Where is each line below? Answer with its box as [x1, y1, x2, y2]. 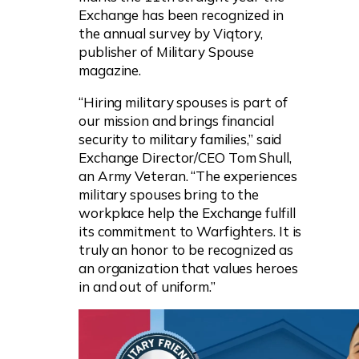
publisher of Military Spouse [79, 42, 255, 60]
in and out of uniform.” [79, 277, 216, 295]
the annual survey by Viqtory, [79, 24, 264, 42]
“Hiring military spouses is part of [79, 93, 288, 111]
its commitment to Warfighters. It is [79, 222, 302, 240]
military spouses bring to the [79, 185, 260, 203]
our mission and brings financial [79, 111, 274, 129]
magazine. [79, 61, 142, 79]
